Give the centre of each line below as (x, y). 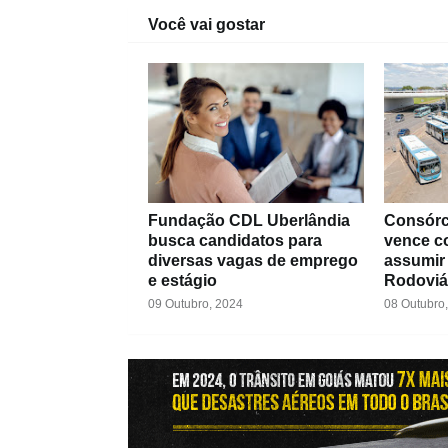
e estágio (182, 281)
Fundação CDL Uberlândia (248, 221)
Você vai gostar (206, 25)
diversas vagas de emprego (252, 261)
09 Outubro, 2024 (195, 304)
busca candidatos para (234, 241)
